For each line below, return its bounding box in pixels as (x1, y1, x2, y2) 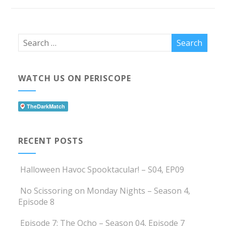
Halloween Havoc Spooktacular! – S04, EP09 (20, 164, 185, 176)
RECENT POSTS (18, 135, 84, 147)
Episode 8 (18, 196, 55, 208)
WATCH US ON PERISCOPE (18, 73, 132, 84)
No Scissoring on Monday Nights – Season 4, (20, 185, 191, 197)
